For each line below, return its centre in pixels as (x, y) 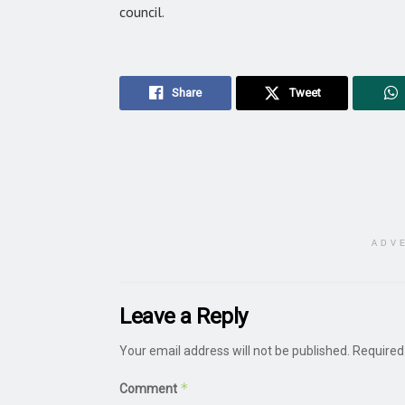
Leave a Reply (184, 316)
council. (142, 11)
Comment (150, 388)
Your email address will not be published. (235, 350)
